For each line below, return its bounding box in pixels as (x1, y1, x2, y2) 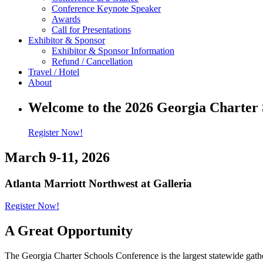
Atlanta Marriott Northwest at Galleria (5, 177, 192, 190)
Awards (52, 14, 80, 24)
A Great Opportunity (5, 223, 133, 239)
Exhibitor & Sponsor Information (52, 46, 174, 56)
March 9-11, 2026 (5, 149, 110, 165)
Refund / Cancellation (52, 56, 133, 66)
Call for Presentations (52, 25, 131, 35)
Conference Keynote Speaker (52, 4, 161, 14)
